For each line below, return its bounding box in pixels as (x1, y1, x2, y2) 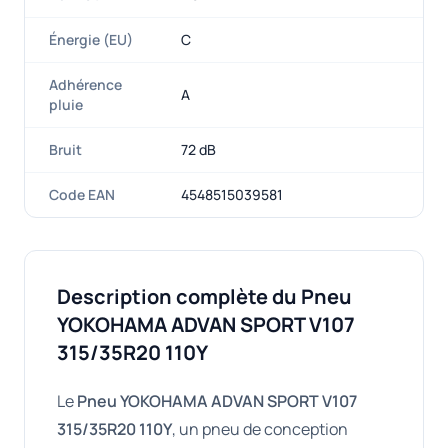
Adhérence (49, 75, 122, 94)
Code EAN (49, 185, 115, 204)
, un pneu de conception (172, 418, 348, 440)
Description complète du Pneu (57, 283, 352, 310)
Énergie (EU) (49, 30, 133, 49)
